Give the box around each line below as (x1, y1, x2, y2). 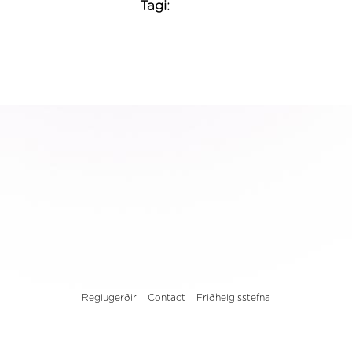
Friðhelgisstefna (196, 293, 270, 302)
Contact (147, 293, 185, 302)
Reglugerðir (81, 293, 137, 302)
